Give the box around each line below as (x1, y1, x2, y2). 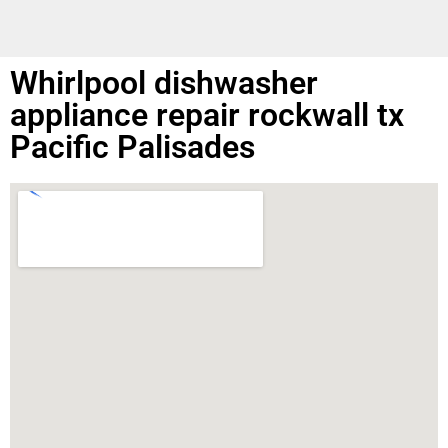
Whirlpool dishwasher (10, 63, 318, 102)
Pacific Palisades (10, 127, 255, 166)
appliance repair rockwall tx (10, 95, 404, 134)
